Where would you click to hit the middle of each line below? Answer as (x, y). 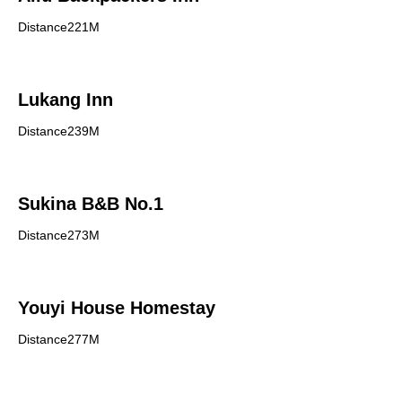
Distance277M (59, 339)
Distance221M (59, 27)
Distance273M (59, 235)
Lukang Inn (66, 100)
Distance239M (59, 131)
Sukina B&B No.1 (91, 204)
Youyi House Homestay (117, 308)
